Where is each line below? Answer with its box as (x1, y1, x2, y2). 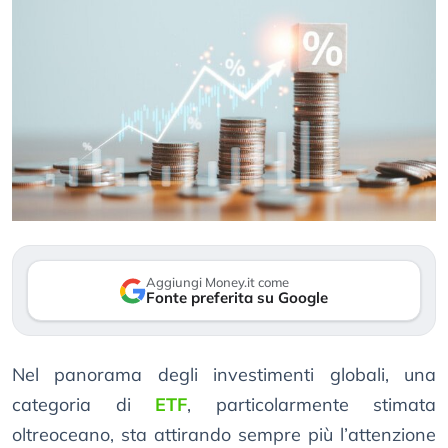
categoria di (12, 393, 155, 417)
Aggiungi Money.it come (146, 274, 289, 291)
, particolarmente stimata (187, 393, 436, 417)
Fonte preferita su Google (146, 288, 328, 308)
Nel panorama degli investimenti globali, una (12, 363, 436, 387)
